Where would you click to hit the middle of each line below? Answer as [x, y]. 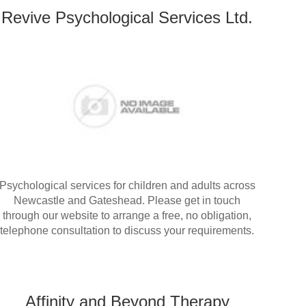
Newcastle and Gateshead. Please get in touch [127, 201]
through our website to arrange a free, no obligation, [127, 216]
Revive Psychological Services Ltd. [127, 18]
